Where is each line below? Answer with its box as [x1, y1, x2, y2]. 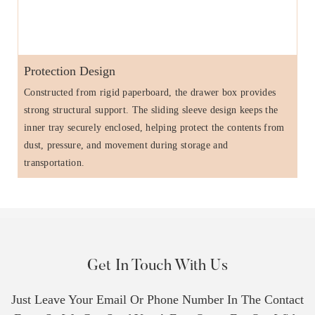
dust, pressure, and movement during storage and [23, 140, 229, 151]
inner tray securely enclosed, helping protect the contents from [23, 122, 285, 134]
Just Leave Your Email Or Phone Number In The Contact [11, 292, 304, 307]
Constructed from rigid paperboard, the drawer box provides [23, 87, 276, 98]
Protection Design [23, 64, 115, 79]
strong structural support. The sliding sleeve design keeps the [23, 105, 278, 116]
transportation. [23, 157, 85, 169]
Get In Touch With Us [87, 258, 228, 274]
